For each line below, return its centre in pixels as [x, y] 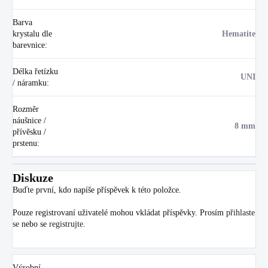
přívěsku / [29, 132]
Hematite [239, 33]
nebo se [34, 224]
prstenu [25, 143]
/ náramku [30, 83]
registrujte [66, 224]
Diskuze [33, 177]
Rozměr [26, 109]
